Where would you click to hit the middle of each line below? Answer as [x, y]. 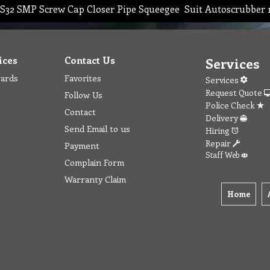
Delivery [223, 118]
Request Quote [235, 92]
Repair [219, 143]
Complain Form [94, 162]
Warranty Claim [95, 179]
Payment [82, 145]
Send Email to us [97, 128]
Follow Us [83, 94]
